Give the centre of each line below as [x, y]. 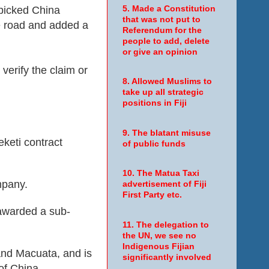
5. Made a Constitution [169, 8]
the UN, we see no [159, 235]
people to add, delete [166, 41]
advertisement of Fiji [164, 184]
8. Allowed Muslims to [167, 82]
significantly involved [167, 257]
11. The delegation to [165, 225]
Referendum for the [162, 30]
